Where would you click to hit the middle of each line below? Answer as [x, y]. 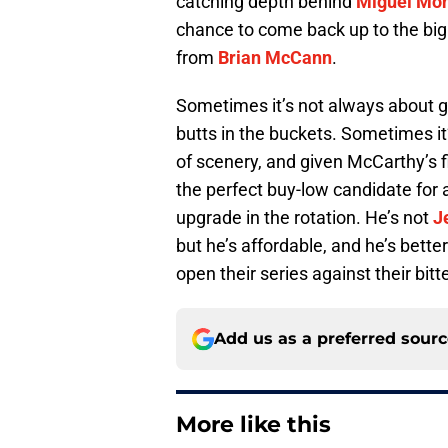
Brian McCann [275, 58]
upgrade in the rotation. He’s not [304, 218]
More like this [253, 425]
